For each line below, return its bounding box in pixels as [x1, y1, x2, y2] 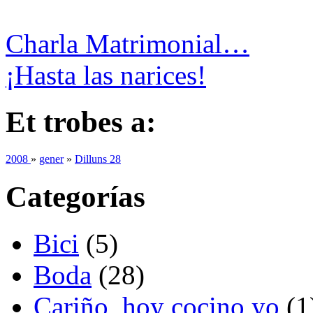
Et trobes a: [6, 105, 156, 139]
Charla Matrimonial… [6, 29, 249, 59]
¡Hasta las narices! [6, 60, 206, 91]
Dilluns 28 [75, 153, 121, 166]
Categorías [6, 180, 145, 214]
